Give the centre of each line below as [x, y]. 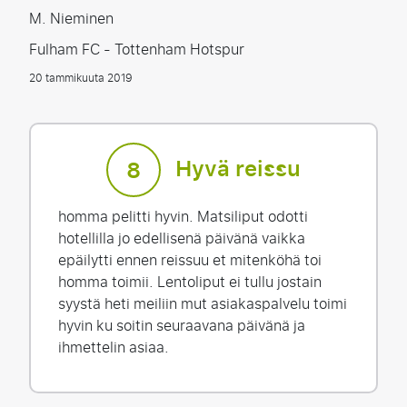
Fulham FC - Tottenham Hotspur [137, 50]
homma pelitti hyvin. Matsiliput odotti [183, 217]
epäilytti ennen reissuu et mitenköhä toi [190, 260]
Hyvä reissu [238, 169]
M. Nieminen [71, 19]
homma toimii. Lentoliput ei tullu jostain [190, 282]
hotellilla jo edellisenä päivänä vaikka [182, 238]
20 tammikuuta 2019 [81, 78]
